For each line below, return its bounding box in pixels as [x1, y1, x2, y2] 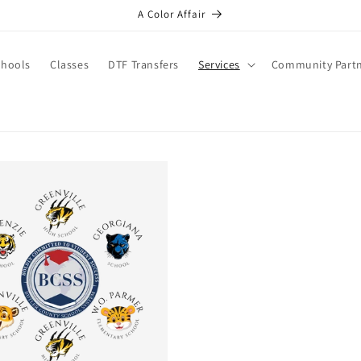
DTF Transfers [108, 57, 179, 72]
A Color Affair [137, 7, 205, 21]
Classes [49, 57, 89, 72]
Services [197, 57, 240, 72]
